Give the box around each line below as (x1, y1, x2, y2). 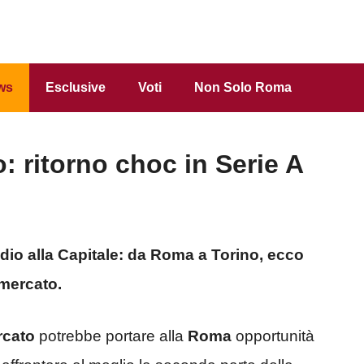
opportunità (232, 327, 314, 345)
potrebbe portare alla (35, 327, 188, 345)
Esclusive (45, 80, 106, 94)
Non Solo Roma (194, 80, 292, 94)
